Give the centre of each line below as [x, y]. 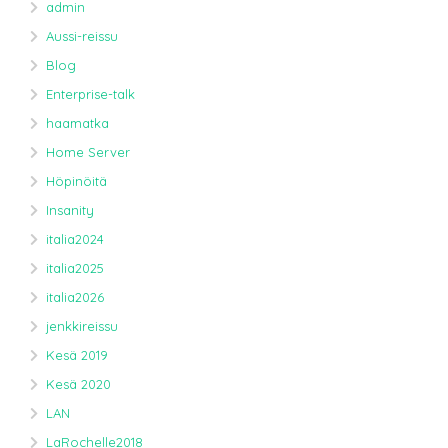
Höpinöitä [76, 181]
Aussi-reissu [82, 36]
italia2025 [75, 268]
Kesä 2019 [77, 355]
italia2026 [75, 297]
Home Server [88, 152]
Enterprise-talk [90, 94]
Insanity [70, 210]
